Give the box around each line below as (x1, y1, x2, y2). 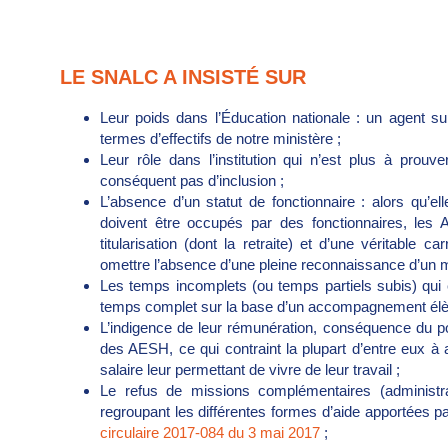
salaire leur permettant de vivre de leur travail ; (100, 361, 400, 379)
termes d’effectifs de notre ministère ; (100, 130, 341, 148)
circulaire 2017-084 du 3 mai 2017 (100, 424, 324, 442)
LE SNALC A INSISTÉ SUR (60, 66, 306, 89)
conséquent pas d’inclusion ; (100, 172, 284, 190)
